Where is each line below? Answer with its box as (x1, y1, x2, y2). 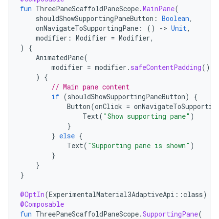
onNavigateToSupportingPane (36, 23, 138, 33)
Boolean (162, 13, 189, 23)
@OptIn (20, 189, 44, 199)
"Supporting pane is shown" (88, 140, 190, 150)
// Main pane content (51, 82, 130, 91)
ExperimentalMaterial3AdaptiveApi (49, 189, 175, 199)
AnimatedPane (36, 52, 84, 62)
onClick (95, 101, 122, 111)
